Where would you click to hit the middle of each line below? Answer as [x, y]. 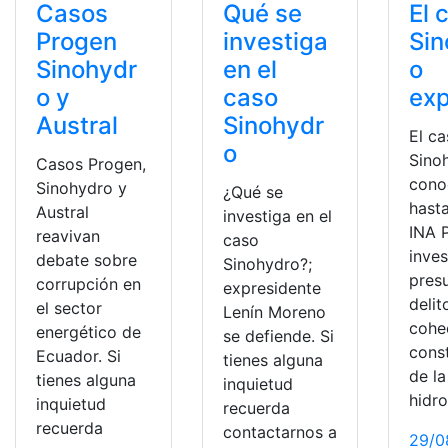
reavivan [68, 236]
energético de [88, 332]
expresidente [271, 288]
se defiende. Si [278, 336]
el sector [69, 308]
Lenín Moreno [274, 312]
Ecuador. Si [78, 356]
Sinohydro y [81, 188]
